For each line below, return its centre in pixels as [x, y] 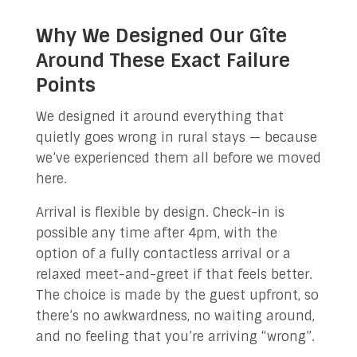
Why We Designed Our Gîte [161, 35]
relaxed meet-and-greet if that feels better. [174, 275]
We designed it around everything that [159, 117]
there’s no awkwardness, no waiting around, [175, 316]
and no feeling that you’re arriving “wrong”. [175, 337]
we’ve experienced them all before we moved [178, 158]
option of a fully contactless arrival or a [163, 254]
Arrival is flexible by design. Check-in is [160, 212]
